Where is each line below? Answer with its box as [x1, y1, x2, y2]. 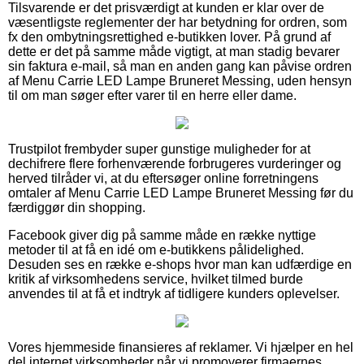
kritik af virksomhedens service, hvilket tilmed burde [8, 271, 303, 286]
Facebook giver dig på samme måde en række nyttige [8, 227, 316, 242]
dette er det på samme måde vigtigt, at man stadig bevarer [8, 44, 340, 58]
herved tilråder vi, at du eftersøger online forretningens [8, 171, 318, 185]
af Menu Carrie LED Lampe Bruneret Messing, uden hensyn [8, 73, 352, 88]
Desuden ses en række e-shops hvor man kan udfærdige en [8, 257, 352, 271]
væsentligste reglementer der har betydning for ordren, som [8, 15, 347, 29]
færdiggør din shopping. [8, 200, 145, 214]
